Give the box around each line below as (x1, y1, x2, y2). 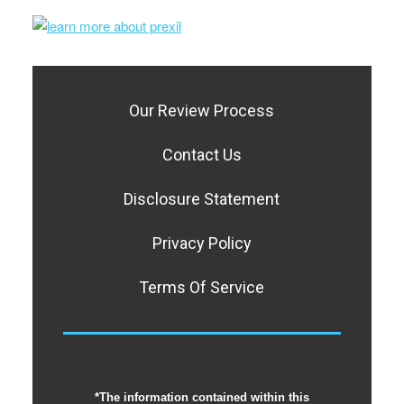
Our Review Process (129, 101, 275, 121)
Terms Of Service (139, 278, 265, 298)
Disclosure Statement (124, 189, 280, 209)
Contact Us (161, 145, 242, 165)
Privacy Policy (151, 234, 252, 253)
